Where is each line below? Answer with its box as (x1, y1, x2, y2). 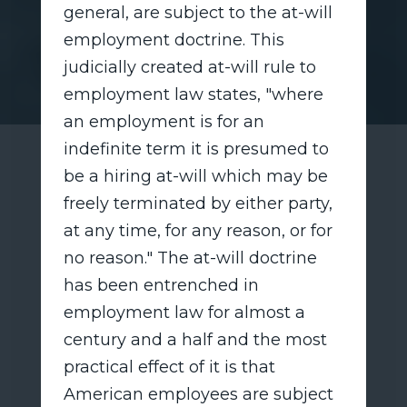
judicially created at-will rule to (63, 56, 316, 77)
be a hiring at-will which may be (63, 165, 328, 186)
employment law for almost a (63, 302, 305, 323)
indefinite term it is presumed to (63, 138, 329, 159)
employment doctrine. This (63, 29, 284, 50)
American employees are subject (63, 383, 333, 404)
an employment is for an (63, 111, 264, 132)
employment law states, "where (63, 84, 323, 104)
